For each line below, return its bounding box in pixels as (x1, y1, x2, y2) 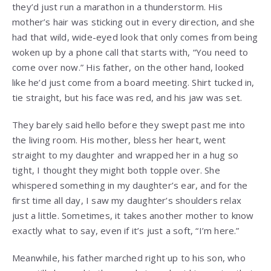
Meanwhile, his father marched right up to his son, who (12, 251, 246, 264)
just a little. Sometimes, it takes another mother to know (12, 209, 254, 221)
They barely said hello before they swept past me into (12, 118, 246, 131)
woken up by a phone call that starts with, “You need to (12, 45, 249, 58)
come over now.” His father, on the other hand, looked (12, 60, 244, 73)
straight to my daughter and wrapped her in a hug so (12, 148, 239, 161)
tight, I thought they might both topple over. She (12, 163, 220, 176)
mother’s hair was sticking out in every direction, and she (12, 15, 255, 28)
